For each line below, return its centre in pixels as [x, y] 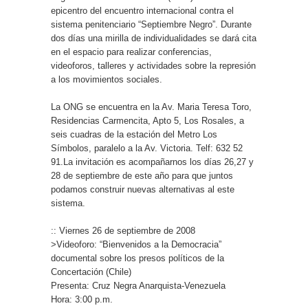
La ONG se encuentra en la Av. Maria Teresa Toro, [151, 107]
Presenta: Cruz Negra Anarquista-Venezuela [138, 286]
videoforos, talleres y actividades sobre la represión [153, 66]
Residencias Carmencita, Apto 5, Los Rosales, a [147, 121]
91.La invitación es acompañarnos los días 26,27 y [152, 162]
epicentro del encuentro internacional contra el [142, 11]
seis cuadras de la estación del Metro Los [134, 134]
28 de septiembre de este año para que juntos [142, 176]
